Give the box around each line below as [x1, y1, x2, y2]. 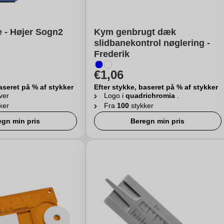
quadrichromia [125, 91, 177, 100]
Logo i [103, 91, 125, 100]
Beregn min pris [130, 117, 185, 125]
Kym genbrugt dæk [93, 27, 176, 37]
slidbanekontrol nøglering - [93, 38, 210, 48]
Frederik [93, 49, 129, 59]
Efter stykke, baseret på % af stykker [93, 83, 218, 91]
